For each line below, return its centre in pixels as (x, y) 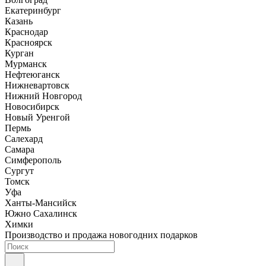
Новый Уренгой (37, 118)
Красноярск (28, 43)
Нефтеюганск (32, 75)
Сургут (19, 171)
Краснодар (26, 32)
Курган (19, 53)
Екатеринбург (33, 11)
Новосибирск (32, 107)
